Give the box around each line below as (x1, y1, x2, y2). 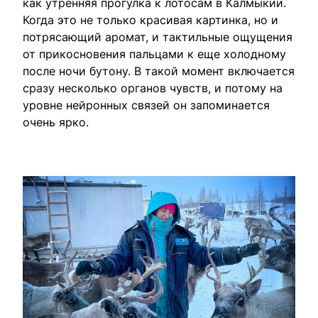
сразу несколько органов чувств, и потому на (23, 81, 283, 95)
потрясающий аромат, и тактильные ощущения (23, 30, 292, 44)
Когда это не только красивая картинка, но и (23, 13, 278, 27)
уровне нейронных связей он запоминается (23, 98, 270, 112)
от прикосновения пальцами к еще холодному (23, 47, 286, 61)
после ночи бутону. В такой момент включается (23, 64, 295, 78)
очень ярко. (23, 115, 89, 129)
